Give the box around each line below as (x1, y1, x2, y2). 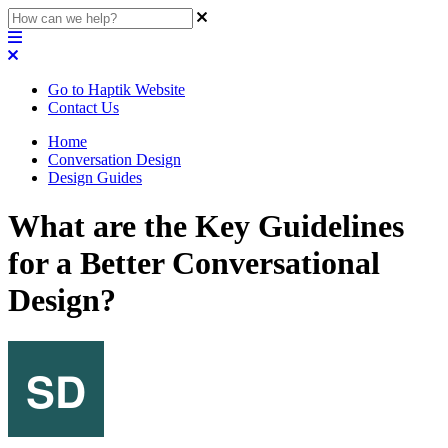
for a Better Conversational (8, 245, 380, 282)
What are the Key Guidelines (8, 208, 404, 245)
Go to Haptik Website (48, 81, 185, 98)
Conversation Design (48, 151, 181, 168)
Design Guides (48, 169, 142, 186)
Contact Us (48, 99, 119, 116)
